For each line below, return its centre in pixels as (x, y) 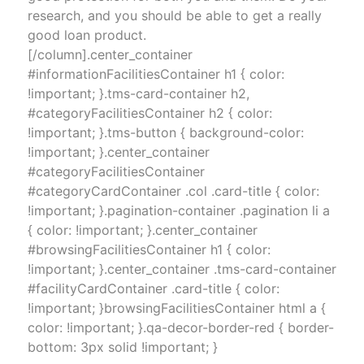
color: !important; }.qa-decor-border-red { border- (180, 327)
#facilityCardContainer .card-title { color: (153, 288)
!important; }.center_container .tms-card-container (182, 269)
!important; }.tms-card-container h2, (138, 93)
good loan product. (87, 35)
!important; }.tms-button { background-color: (165, 132)
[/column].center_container (110, 54)
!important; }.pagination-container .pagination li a (178, 210)
